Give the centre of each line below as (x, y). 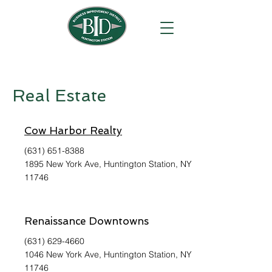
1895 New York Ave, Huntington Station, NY (108, 164)
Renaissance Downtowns (87, 221)
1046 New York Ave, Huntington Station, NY (108, 254)
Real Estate (59, 96)
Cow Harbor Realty (73, 131)
